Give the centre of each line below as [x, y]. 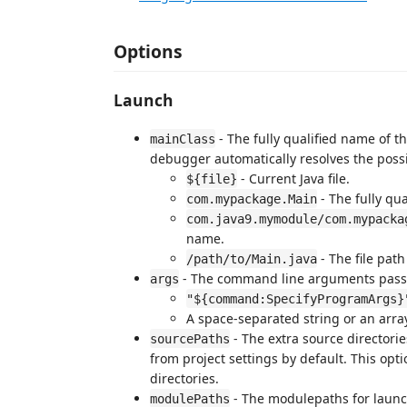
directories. [184, 378]
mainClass [183, 139]
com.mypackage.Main [252, 199]
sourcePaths [190, 338]
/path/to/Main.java [252, 258]
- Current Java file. [293, 178]
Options [148, 51]
